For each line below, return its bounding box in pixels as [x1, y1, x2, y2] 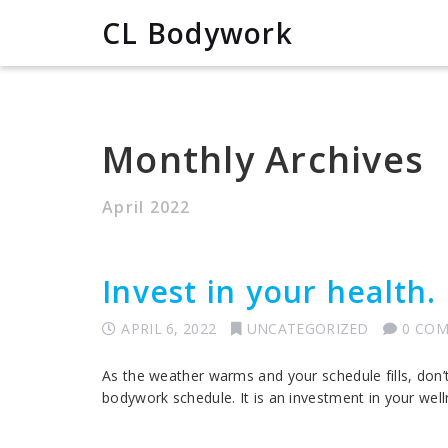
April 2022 [102, 196, 191, 218]
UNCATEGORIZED [246, 319, 369, 338]
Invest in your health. [102, 271, 437, 312]
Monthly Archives [102, 135, 424, 184]
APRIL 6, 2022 [121, 319, 217, 338]
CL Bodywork [102, 14, 293, 52]
